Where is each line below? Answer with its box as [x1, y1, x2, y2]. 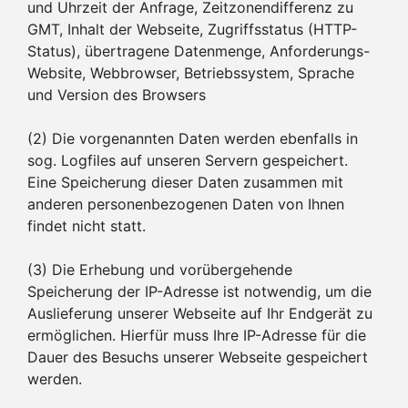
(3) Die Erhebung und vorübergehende [27, 260, 292, 279]
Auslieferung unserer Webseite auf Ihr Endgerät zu [27, 303, 372, 322]
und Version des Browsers [27, 85, 206, 104]
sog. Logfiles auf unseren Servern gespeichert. [27, 150, 348, 169]
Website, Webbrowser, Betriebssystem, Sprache [27, 63, 354, 82]
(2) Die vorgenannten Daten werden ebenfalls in [27, 128, 358, 148]
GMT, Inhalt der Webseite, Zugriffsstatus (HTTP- [27, 19, 357, 38]
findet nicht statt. [27, 216, 146, 235]
